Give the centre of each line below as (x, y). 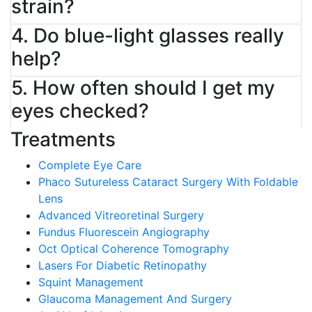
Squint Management (91, 282)
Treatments (63, 139)
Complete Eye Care (90, 165)
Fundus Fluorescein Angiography (124, 232)
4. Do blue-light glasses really (148, 36)
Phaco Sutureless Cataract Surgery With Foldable (168, 182)
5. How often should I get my (143, 88)
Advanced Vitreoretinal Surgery (121, 215)
